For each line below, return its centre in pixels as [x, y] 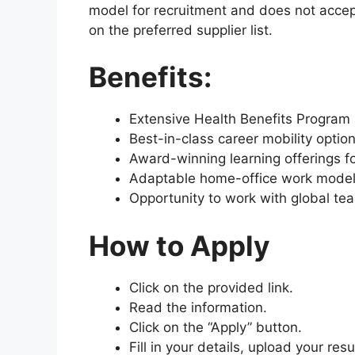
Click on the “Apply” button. [216, 327]
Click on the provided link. [211, 287]
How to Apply [179, 245]
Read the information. [198, 307]
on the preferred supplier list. [181, 30]
